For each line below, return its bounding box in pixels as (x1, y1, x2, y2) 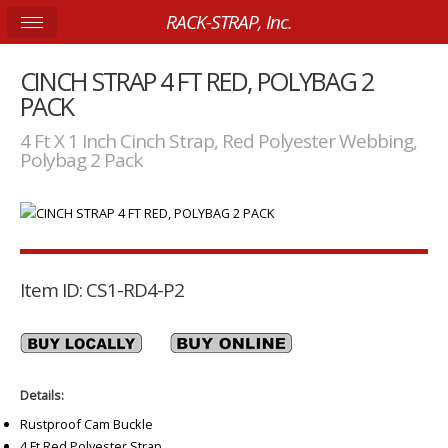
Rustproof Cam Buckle (20, 414, 153, 433)
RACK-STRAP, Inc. (166, 9, 292, 35)
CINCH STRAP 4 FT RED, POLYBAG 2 (20, 64, 373, 99)
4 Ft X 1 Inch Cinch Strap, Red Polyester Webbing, (20, 127, 417, 154)
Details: (20, 386, 64, 405)
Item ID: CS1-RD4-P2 (20, 277, 184, 304)
